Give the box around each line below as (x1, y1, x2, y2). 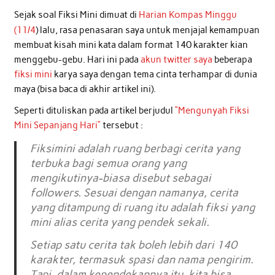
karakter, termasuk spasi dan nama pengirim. (30, 253, 254, 267)
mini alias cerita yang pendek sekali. (30, 215, 210, 229)
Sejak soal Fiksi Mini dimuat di (14, 9, 139, 21)
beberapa (214, 53, 252, 65)
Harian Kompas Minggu (138, 9, 237, 21)
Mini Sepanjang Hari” (14, 120, 101, 131)
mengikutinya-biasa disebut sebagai (30, 171, 212, 185)
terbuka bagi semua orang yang (30, 156, 187, 170)
